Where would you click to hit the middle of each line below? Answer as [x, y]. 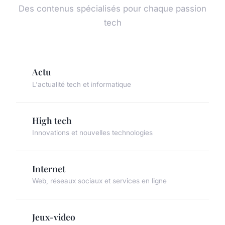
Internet [49, 168]
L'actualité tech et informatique [82, 84]
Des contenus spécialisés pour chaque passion [113, 9]
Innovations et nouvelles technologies [92, 132]
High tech [52, 120]
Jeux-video [54, 216]
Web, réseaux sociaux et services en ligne [99, 181]
